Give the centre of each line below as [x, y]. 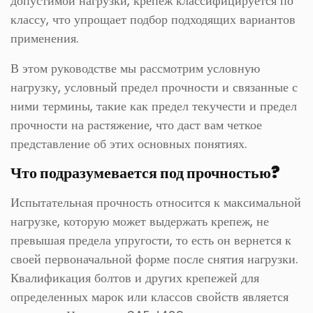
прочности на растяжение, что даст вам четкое [136, 125]
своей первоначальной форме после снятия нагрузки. [154, 259]
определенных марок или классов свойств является [150, 297]
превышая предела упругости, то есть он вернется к [151, 240]
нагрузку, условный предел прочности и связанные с [154, 87]
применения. [44, 38]
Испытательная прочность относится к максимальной [156, 202]
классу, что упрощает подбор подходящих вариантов [153, 19]
